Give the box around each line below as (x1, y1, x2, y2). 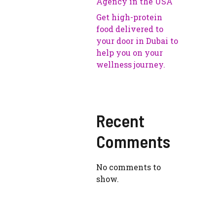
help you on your (96, 47, 163, 58)
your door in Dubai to (96, 36, 179, 46)
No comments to (96, 162, 161, 173)
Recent (96, 110, 145, 131)
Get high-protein (96, 12, 163, 23)
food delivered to (96, 24, 164, 35)
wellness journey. (96, 59, 166, 70)
